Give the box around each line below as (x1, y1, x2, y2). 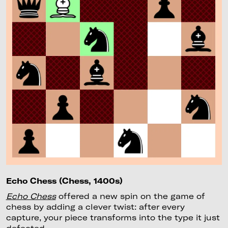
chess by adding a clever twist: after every (6, 202, 185, 211)
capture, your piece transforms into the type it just (6, 212, 220, 222)
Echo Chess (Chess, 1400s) (6, 176, 123, 186)
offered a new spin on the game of (55, 191, 205, 201)
